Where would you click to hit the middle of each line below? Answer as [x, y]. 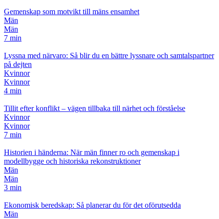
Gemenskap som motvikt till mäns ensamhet [72, 11]
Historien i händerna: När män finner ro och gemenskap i [92, 152]
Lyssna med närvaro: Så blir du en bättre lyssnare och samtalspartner [109, 55]
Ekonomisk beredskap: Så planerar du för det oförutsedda [92, 205]
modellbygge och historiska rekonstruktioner [72, 161]
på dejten [18, 64]
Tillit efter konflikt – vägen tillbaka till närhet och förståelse [95, 108]
